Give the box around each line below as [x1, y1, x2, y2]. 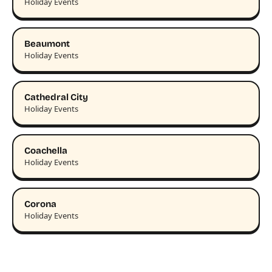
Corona [24, 198, 56, 209]
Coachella [24, 144, 67, 156]
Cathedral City [24, 91, 88, 103]
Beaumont [24, 38, 70, 49]
